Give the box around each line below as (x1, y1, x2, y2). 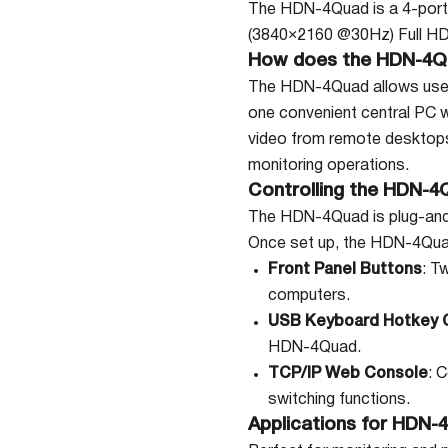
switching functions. (268, 393, 410, 407)
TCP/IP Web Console (268, 367, 428, 381)
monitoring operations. (248, 159, 409, 173)
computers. (268, 289, 350, 303)
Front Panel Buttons (268, 263, 422, 277)
